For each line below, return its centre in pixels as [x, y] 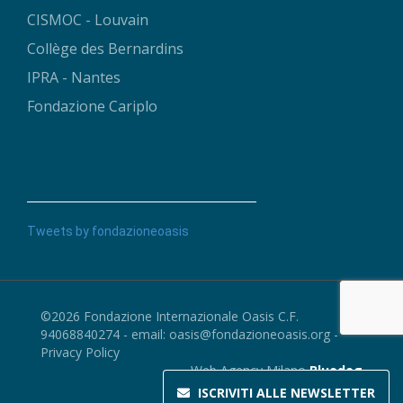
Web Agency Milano [248, 370]
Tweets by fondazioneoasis [108, 231]
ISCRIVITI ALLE [242, 393]
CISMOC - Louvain [88, 20]
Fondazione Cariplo [92, 107]
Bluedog [336, 370]
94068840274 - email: [105, 334]
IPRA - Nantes [74, 78]
